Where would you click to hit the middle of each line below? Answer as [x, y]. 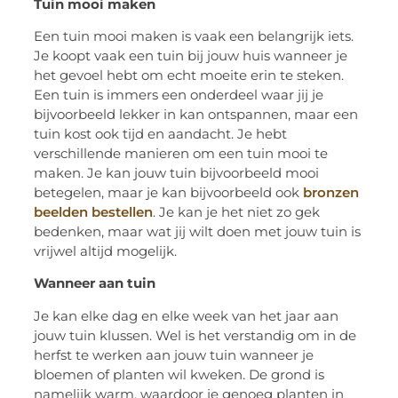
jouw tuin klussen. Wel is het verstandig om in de [195, 335]
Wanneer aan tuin [95, 283]
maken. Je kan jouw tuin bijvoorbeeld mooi [177, 172]
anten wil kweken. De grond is [225, 374]
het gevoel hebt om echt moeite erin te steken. [189, 75]
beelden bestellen [94, 211]
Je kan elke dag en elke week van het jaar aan [187, 315]
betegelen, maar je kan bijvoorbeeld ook [169, 192]
